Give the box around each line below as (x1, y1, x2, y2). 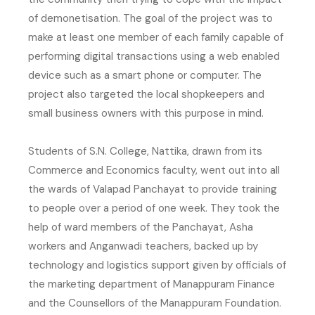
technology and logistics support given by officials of (28, 257, 286, 272)
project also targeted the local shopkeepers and (28, 86, 264, 101)
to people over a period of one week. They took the (28, 200, 280, 215)
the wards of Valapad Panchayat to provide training (28, 181, 277, 196)
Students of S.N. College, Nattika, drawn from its (28, 143, 262, 158)
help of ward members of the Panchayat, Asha (28, 219, 253, 234)
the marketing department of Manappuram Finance (28, 276, 275, 291)
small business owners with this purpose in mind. (28, 105, 264, 120)
